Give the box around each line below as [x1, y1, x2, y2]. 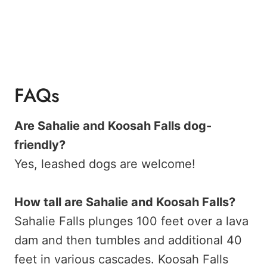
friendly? [14, 138, 66, 153]
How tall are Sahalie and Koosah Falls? [14, 195, 235, 210]
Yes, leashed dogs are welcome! [14, 157, 195, 172]
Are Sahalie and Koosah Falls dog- [14, 119, 212, 133]
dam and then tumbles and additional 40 [14, 233, 242, 248]
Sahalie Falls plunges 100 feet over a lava [14, 214, 249, 229]
